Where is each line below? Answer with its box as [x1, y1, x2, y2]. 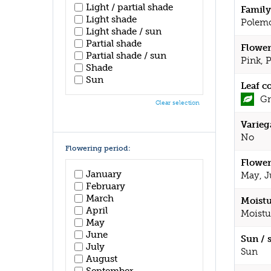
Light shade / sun [86, 26, 162, 37]
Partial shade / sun [86, 50, 166, 61]
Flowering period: [65, 144, 131, 152]
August [86, 253, 117, 264]
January [86, 168, 122, 180]
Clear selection [155, 99, 200, 106]
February [86, 180, 125, 192]
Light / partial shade [86, 2, 173, 13]
